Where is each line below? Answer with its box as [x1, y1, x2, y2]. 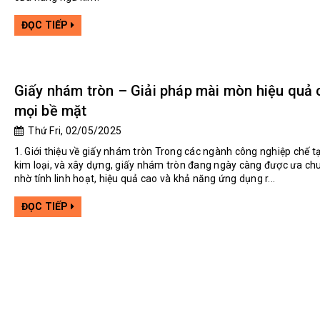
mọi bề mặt [14, 101, 87, 119]
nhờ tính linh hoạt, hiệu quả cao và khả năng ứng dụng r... [14, 172, 276, 184]
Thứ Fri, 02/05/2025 [23, 124, 122, 136]
